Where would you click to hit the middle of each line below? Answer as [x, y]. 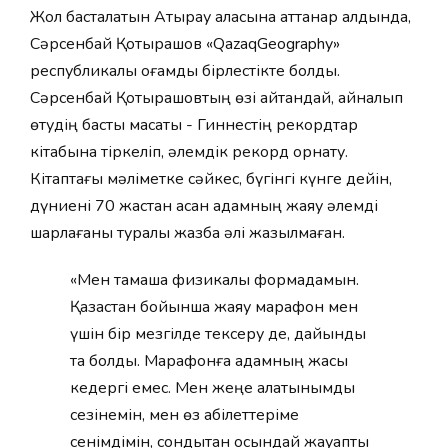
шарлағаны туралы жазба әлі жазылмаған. [187, 233]
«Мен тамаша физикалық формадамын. [214, 280]
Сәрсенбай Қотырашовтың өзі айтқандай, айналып [216, 98]
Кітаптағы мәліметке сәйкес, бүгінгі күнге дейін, [211, 179]
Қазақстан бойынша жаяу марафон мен [214, 307]
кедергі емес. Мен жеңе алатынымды [212, 388]
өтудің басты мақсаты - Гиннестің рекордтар [194, 125]
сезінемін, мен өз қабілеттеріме [184, 415]
